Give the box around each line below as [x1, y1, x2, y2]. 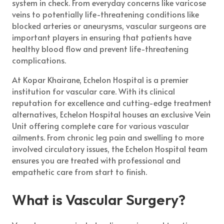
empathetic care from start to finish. [12, 165, 147, 177]
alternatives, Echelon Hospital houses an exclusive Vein [12, 108, 211, 119]
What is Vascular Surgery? [12, 190, 186, 209]
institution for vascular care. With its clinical [12, 85, 175, 96]
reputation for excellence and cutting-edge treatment [12, 96, 212, 108]
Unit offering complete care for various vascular [12, 119, 189, 131]
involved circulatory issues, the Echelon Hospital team [12, 142, 208, 154]
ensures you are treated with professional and [12, 154, 181, 165]
